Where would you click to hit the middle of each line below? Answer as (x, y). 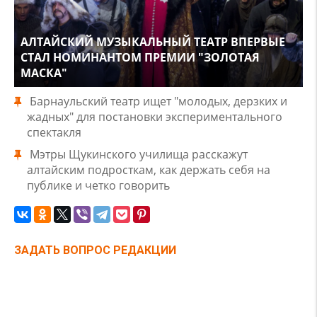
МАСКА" (44, 73)
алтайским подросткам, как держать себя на (149, 170)
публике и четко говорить (98, 185)
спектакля (54, 132)
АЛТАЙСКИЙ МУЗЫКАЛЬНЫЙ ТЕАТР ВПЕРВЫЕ (153, 42)
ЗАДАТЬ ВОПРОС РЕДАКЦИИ (95, 250)
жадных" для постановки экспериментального (155, 117)
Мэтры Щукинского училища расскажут (139, 154)
